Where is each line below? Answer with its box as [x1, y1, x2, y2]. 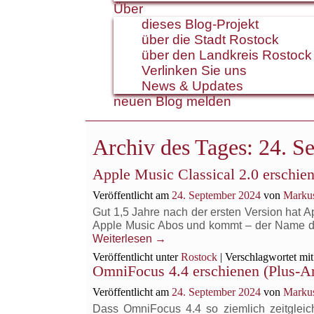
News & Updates [142, 78, 243, 93]
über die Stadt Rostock [142, 32, 279, 47]
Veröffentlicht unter [93, 251, 178, 263]
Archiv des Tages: [93, 135, 259, 160]
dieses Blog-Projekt [142, 17, 259, 32]
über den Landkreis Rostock [142, 48, 312, 62]
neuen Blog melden [114, 94, 231, 109]
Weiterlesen [93, 233, 155, 245]
